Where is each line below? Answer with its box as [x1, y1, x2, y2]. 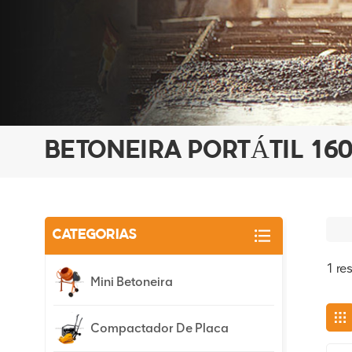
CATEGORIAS [53, 228, 137, 244]
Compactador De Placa [90, 321, 229, 336]
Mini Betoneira [90, 274, 173, 290]
